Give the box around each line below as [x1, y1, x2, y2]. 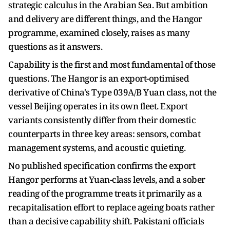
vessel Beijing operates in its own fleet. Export [8, 100, 187, 112]
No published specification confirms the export [8, 160, 195, 171]
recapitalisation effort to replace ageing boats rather [8, 201, 214, 213]
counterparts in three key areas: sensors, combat [8, 128, 200, 140]
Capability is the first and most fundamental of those [8, 59, 216, 70]
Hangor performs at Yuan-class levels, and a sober [8, 174, 205, 185]
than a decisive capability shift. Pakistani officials [8, 215, 204, 227]
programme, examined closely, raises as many [8, 27, 190, 39]
